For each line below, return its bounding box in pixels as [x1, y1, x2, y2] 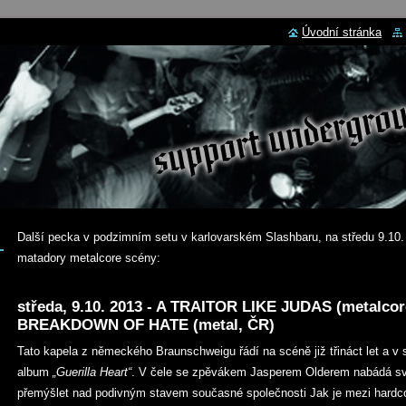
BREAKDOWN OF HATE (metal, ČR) [17, 316, 275, 333]
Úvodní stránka [302, 25, 382, 39]
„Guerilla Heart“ [53, 365, 131, 379]
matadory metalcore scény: [17, 251, 160, 265]
